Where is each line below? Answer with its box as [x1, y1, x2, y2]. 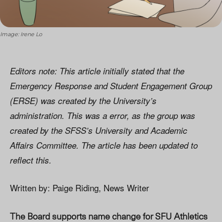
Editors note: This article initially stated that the [10, 65, 184, 77]
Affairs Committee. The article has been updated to [10, 139, 198, 152]
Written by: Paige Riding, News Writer [10, 181, 149, 194]
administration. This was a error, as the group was [10, 110, 195, 122]
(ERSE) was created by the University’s [10, 95, 157, 107]
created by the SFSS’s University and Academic [10, 124, 187, 137]
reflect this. [10, 154, 54, 166]
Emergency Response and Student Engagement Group [10, 80, 212, 92]
